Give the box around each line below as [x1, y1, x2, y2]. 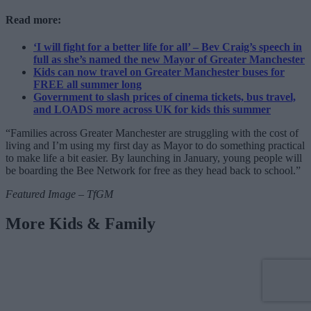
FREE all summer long [33, 78, 142, 91]
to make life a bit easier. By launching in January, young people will [6, 152, 302, 165]
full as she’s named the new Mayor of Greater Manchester [33, 53, 305, 66]
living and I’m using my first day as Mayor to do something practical [6, 140, 305, 152]
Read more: [6, 14, 61, 26]
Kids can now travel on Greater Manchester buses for [33, 66, 285, 78]
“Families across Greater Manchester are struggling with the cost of [6, 127, 299, 140]
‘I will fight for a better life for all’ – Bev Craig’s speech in [33, 41, 302, 53]
